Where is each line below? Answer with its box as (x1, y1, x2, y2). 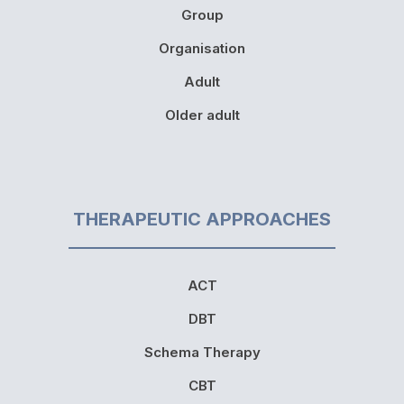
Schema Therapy (143, 343, 261, 361)
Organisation (159, 39, 245, 57)
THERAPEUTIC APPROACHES (73, 207, 331, 230)
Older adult (164, 106, 240, 124)
